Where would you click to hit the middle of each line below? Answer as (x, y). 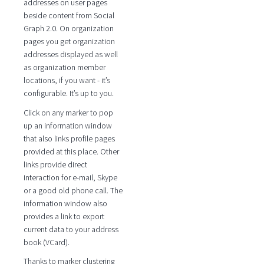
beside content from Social (69, 16)
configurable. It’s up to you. (68, 93)
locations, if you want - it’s (67, 80)
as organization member (64, 67)
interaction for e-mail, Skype (70, 177)
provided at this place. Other (71, 151)
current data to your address (71, 229)
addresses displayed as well (70, 55)
